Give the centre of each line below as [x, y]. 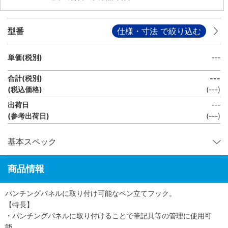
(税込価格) [25, 89]
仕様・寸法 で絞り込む [159, 31]
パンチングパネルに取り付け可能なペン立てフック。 [91, 193]
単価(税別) [25, 57]
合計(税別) [25, 78]
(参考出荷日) [28, 116]
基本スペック [32, 141]
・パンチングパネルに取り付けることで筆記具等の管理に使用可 [108, 216]
